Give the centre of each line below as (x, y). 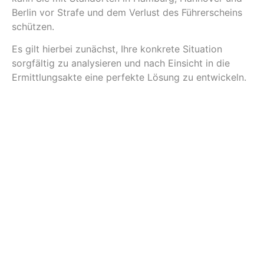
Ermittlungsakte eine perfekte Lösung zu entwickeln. (129, 77)
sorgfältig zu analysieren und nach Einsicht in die (121, 63)
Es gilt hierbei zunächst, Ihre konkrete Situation (117, 49)
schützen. (33, 26)
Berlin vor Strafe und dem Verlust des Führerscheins (127, 12)
